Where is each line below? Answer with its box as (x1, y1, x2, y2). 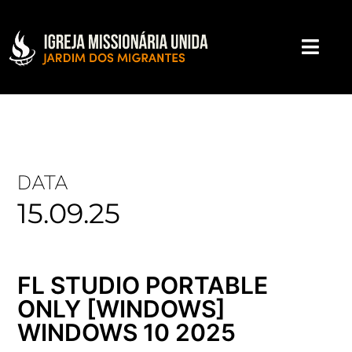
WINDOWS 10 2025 (17, 318, 236, 346)
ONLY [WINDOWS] (17, 295, 226, 323)
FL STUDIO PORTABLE (17, 271, 269, 299)
